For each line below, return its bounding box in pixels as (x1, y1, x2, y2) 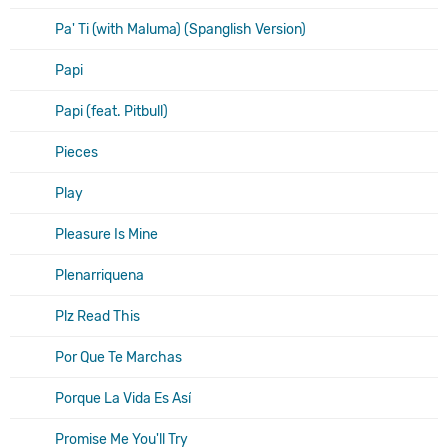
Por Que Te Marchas (55, 348, 182, 366)
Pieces (55, 143, 98, 161)
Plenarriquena (55, 266, 144, 284)
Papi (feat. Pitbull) (55, 102, 168, 120)
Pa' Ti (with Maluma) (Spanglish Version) (55, 20, 306, 38)
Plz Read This (55, 307, 140, 325)
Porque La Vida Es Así (55, 389, 191, 407)
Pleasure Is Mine (55, 225, 158, 243)
